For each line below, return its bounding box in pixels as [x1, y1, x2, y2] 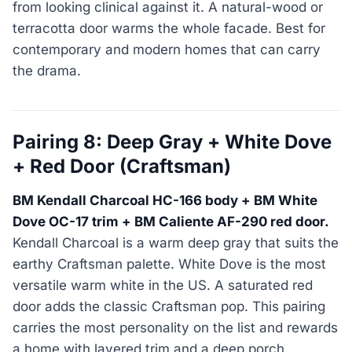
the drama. [13, 63, 81, 79]
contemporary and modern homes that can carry [13, 42, 321, 58]
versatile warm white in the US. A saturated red [13, 277, 313, 293]
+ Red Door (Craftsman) [13, 155, 231, 178]
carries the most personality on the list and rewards [13, 319, 338, 335]
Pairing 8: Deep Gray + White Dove [13, 130, 332, 154]
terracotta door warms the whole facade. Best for [13, 20, 325, 37]
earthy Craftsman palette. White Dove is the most [13, 255, 326, 272]
